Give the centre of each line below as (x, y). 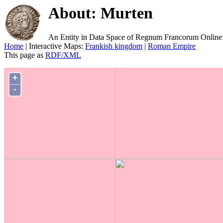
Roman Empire (172, 46)
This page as (25, 55)
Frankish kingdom (114, 46)
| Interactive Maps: (54, 46)
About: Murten (101, 13)
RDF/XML (63, 55)
